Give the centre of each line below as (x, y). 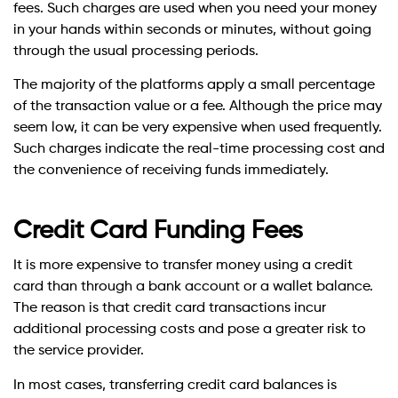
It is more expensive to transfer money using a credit (183, 266)
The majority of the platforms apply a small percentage (194, 86)
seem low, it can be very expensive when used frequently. (198, 128)
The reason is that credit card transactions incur (170, 309)
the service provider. (79, 351)
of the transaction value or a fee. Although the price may (198, 107)
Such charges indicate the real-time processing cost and (199, 150)
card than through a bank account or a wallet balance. (193, 287)
